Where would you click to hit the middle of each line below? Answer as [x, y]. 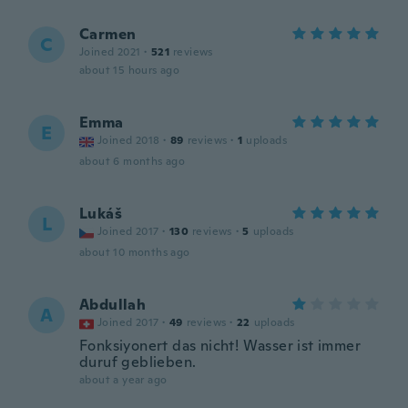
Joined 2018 [129, 140]
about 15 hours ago [130, 70]
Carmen [108, 34]
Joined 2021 [110, 52]
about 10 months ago [135, 252]
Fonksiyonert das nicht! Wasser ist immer [220, 346]
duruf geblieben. [138, 362]
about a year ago [123, 380]
